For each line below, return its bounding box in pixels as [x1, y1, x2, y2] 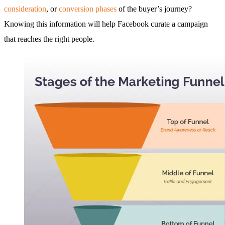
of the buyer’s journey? [117, 4, 192, 13]
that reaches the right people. [4, 34, 94, 43]
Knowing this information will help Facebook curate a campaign [4, 19, 208, 28]
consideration [4, 4, 46, 13]
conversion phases [59, 4, 117, 13]
